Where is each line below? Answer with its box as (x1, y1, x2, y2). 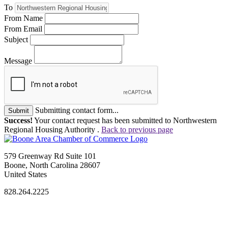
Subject (4, 35, 28, 44)
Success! (4, 116, 33, 125)
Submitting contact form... (35, 105, 119, 115)
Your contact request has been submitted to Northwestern (33, 116, 217, 125)
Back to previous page (101, 125, 173, 134)
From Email (4, 24, 42, 33)
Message (4, 56, 32, 65)
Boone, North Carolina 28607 (4, 160, 100, 169)
